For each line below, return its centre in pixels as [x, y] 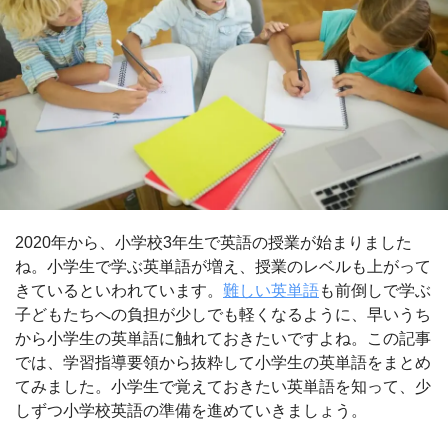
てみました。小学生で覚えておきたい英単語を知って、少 [223, 387]
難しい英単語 [271, 291]
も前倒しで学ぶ [375, 291]
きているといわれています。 [119, 291]
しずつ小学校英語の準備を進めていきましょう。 [191, 411]
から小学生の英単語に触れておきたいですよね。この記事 [223, 339]
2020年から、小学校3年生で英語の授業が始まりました [213, 243]
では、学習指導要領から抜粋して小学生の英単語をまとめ [223, 363]
